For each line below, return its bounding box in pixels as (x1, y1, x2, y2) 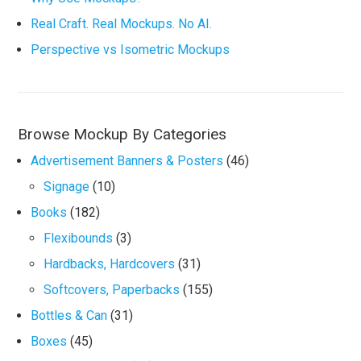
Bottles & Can (31, 308, 108, 323)
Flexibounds (44, 230, 114, 246)
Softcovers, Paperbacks (44, 282, 180, 297)
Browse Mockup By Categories (18, 125, 227, 143)
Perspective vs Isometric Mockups (31, 42, 230, 57)
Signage (44, 179, 90, 194)
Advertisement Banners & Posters (31, 153, 224, 168)
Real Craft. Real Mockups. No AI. (31, 16, 213, 31)
